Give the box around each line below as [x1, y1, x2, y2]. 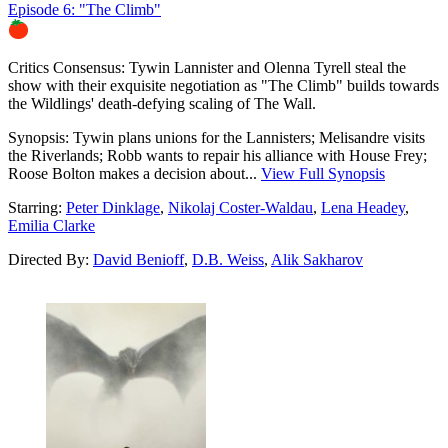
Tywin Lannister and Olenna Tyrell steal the [125, 58, 406, 76]
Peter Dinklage [66, 198, 160, 216]
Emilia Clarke [8, 216, 95, 234]
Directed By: [8, 250, 93, 268]
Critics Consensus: [8, 58, 125, 76]
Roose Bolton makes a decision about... [8, 164, 261, 182]
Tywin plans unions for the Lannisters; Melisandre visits [69, 128, 425, 146]
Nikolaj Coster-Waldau [168, 198, 313, 216]
